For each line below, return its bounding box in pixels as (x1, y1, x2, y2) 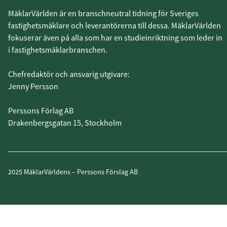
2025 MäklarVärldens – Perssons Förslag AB (8, 167, 138, 176)
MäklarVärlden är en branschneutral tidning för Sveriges (8, 8, 199, 18)
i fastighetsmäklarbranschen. (8, 45, 107, 55)
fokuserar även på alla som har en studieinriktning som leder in (8, 32, 222, 43)
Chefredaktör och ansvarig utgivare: (8, 69, 130, 79)
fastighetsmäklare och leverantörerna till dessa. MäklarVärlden (8, 20, 221, 30)
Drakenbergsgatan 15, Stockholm (8, 118, 122, 128)
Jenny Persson (8, 81, 58, 91)
